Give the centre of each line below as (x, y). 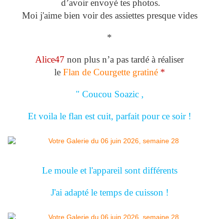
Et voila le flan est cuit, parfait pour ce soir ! (109, 116)
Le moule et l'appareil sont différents (109, 171)
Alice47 (51, 60)
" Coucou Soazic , (109, 94)
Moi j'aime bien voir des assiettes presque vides (109, 16)
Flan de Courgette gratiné (111, 72)
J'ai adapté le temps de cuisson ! (109, 193)
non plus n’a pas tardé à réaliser (125, 60)
